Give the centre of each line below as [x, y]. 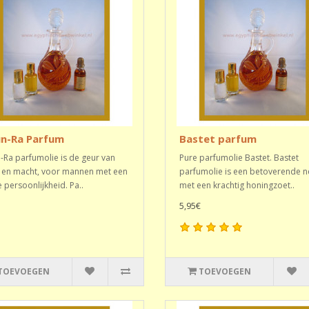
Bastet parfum [218, 139]
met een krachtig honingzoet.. [237, 185]
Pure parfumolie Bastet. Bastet [239, 158]
